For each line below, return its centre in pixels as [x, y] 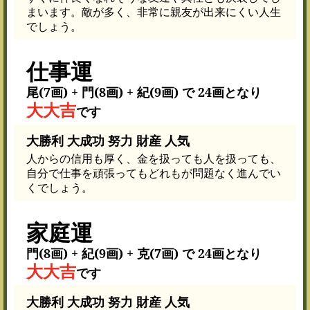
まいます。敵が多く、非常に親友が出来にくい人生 [154, 11]
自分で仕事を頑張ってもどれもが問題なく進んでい [154, 173]
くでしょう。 [60, 187]
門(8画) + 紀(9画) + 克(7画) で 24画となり [144, 253]
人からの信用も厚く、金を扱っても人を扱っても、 [154, 158]
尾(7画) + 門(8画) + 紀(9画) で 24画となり [144, 92]
